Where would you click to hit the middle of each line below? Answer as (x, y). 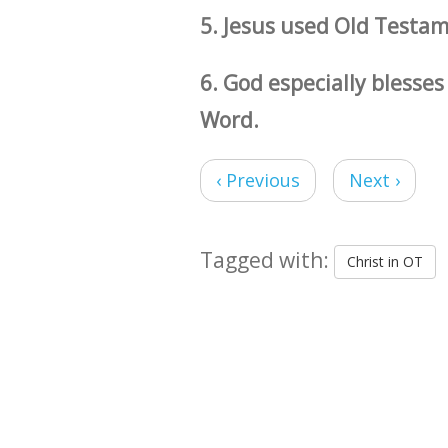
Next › (374, 180)
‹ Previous (257, 180)
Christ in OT (384, 262)
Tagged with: (266, 260)
